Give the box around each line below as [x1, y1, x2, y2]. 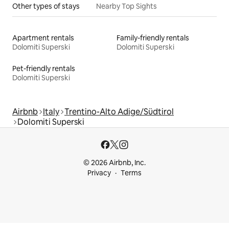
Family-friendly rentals [117, 33, 189, 43]
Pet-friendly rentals [12, 64, 75, 74]
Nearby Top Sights [96, 2, 157, 11]
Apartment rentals [12, 33, 74, 43]
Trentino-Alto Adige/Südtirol [64, 106, 174, 118]
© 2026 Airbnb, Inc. [83, 158, 146, 168]
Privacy [87, 168, 111, 178]
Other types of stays [12, 2, 80, 11]
